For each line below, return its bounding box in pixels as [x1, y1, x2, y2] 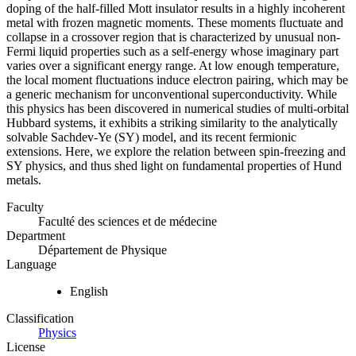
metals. [6, 173, 41, 188]
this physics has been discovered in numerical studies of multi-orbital [6, 102, 349, 116]
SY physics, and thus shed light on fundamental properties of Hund [6, 159, 342, 173]
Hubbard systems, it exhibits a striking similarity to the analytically [6, 116, 338, 130]
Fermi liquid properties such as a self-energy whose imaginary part [6, 44, 339, 59]
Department [6, 229, 65, 243]
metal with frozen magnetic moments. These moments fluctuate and [6, 16, 343, 30]
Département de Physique [38, 243, 167, 257]
